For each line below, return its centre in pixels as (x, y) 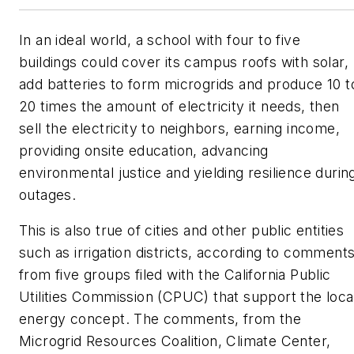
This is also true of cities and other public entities (182, 231)
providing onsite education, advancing (144, 150)
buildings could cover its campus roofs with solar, (184, 62)
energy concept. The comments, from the (160, 319)
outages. (48, 194)
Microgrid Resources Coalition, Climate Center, (175, 341)
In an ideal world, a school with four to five (160, 40)
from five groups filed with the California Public (175, 275)
